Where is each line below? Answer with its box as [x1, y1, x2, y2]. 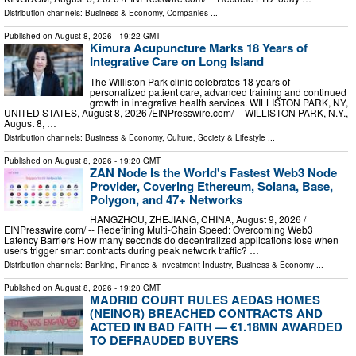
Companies [167, 7, 208, 19]
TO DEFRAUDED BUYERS [90, 331, 238, 350]
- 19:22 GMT [112, 30, 161, 42]
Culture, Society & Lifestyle [167, 131, 265, 143]
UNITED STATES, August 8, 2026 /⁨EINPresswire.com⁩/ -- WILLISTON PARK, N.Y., [4, 105, 348, 119]
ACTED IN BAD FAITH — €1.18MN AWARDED [90, 318, 342, 336]
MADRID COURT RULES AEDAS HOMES [90, 291, 320, 309]
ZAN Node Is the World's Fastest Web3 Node [90, 163, 337, 181]
